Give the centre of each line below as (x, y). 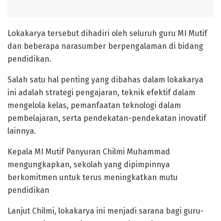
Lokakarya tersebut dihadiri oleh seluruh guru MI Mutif (107, 33)
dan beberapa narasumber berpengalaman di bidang (105, 46)
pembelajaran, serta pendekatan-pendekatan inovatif (107, 118)
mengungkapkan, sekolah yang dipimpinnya (89, 164)
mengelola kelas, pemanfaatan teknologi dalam (94, 105)
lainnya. (22, 131)
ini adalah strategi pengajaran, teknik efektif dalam (101, 92)
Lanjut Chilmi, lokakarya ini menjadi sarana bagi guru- (106, 211)
